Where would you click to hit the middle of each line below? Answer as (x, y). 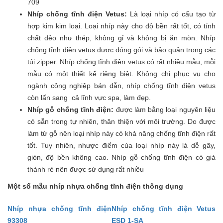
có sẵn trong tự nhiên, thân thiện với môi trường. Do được (121, 122)
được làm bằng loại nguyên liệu (166, 110)
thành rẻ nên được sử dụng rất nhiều (86, 169)
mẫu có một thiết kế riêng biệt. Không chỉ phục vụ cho (121, 74)
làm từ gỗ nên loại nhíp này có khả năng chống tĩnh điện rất (121, 134)
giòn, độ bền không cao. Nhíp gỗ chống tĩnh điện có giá (121, 158)
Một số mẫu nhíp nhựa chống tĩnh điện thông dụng (95, 186)
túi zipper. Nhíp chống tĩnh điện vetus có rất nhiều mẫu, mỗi (121, 62)
